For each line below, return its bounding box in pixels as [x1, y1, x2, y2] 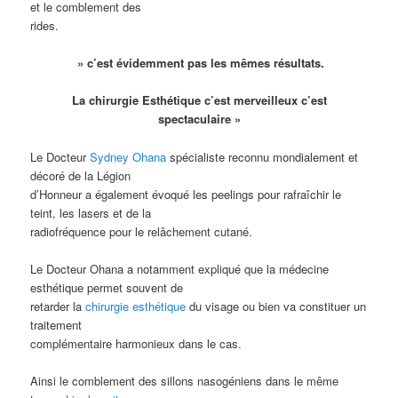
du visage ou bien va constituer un [186, 297, 367, 314]
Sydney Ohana [90, 147, 171, 165]
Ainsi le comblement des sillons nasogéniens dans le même [30, 371, 339, 389]
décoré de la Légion [30, 166, 131, 184]
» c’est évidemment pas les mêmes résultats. [74, 54, 324, 72]
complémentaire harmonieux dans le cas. [30, 334, 243, 352]
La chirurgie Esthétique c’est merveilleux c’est [71, 92, 327, 109]
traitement [30, 315, 83, 333]
